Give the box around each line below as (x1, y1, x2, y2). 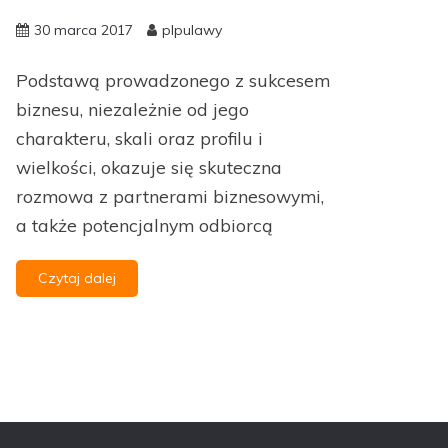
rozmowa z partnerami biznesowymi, (16, 185, 324, 208)
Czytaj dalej (38, 269, 116, 288)
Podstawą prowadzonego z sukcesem (16, 69, 330, 92)
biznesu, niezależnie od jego (16, 98, 249, 121)
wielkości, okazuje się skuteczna (16, 156, 282, 179)
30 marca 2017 (34, 21, 133, 40)
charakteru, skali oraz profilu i (16, 127, 263, 150)
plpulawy (162, 21, 222, 40)
